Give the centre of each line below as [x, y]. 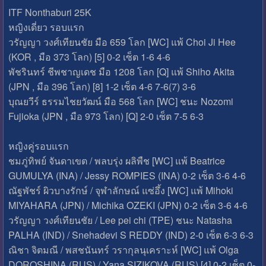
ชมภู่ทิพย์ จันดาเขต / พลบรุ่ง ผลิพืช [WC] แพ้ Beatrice [116, 160]
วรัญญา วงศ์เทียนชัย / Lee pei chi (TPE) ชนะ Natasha [120, 220]
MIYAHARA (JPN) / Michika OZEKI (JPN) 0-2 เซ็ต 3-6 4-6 [128, 205]
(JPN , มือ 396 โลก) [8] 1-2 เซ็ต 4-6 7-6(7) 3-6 [102, 86]
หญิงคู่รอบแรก [38, 145]
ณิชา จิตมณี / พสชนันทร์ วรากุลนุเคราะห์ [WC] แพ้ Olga [123, 249]
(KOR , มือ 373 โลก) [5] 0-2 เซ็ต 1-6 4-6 [89, 56]
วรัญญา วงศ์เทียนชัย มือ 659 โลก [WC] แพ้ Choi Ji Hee [122, 42]
